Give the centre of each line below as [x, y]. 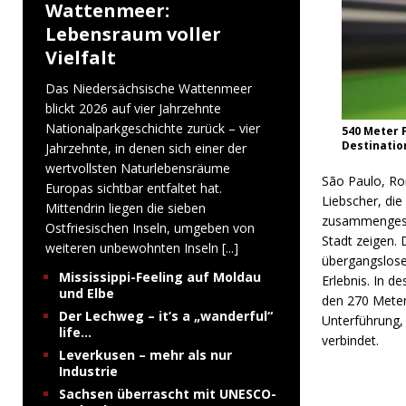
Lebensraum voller [133, 34]
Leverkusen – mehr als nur [145, 355]
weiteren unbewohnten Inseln [134, 248]
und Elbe [87, 293]
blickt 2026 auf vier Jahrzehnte [133, 108]
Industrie [88, 371]
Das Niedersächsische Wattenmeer [149, 88]
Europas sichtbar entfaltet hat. [134, 188]
